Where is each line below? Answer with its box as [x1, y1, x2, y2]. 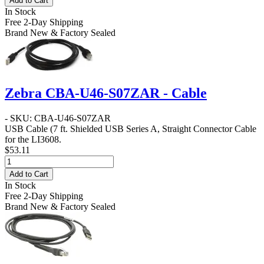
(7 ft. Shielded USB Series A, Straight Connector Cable [48, 124, 256, 134]
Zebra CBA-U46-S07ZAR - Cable [5, 85, 207, 101]
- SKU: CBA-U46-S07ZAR [5, 113, 111, 124]
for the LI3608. [5, 134, 61, 145]
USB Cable [5, 124, 48, 134]
